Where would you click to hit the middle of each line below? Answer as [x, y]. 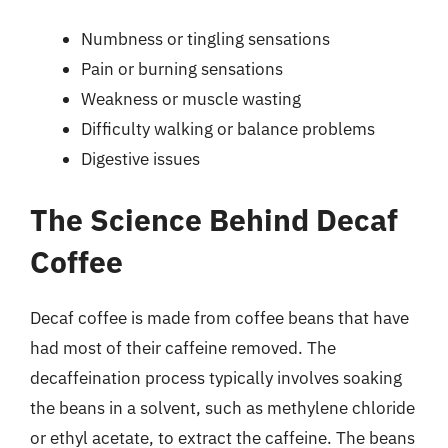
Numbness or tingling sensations [205, 38]
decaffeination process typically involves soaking [216, 378]
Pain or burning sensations [182, 68]
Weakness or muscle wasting [191, 98]
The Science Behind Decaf [214, 219]
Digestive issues [140, 158]
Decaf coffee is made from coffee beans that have [219, 318]
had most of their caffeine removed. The [183, 348]
